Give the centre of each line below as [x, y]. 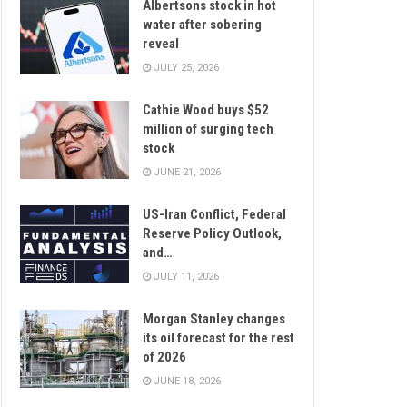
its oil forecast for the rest [218, 338]
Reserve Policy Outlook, [212, 234]
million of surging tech [208, 129]
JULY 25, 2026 [185, 68]
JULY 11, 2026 [185, 277]
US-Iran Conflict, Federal [214, 215]
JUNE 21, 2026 [186, 173]
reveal [161, 44]
